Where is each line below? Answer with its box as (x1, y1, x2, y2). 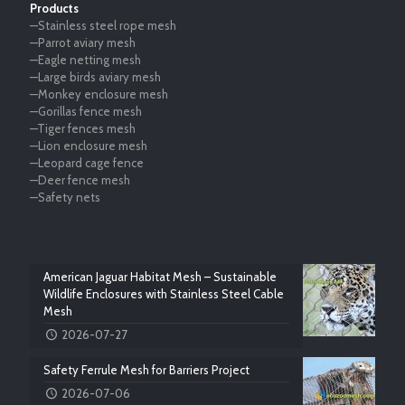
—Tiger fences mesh (30, 121, 136, 136)
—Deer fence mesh (30, 173, 130, 187)
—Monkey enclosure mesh (30, 87, 168, 101)
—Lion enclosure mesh (30, 138, 147, 153)
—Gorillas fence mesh (30, 104, 142, 118)
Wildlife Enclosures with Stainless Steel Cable (43, 287, 284, 301)
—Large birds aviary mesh (30, 70, 161, 84)
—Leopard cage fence (30, 155, 144, 170)
